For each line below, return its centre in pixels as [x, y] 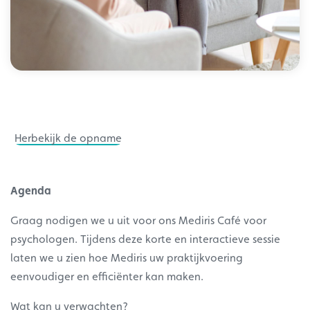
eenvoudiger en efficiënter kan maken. [107, 277]
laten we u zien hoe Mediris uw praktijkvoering [127, 258]
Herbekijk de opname [69, 138]
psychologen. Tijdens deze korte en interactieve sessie [145, 239]
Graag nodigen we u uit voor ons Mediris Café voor [138, 221]
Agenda [31, 191]
